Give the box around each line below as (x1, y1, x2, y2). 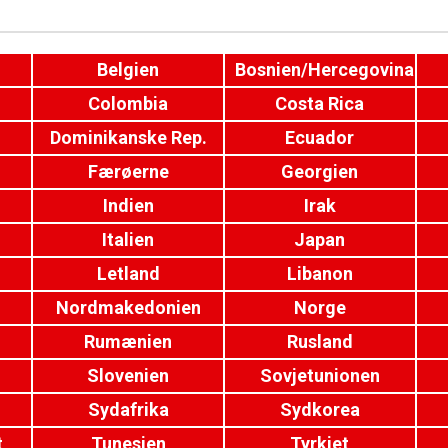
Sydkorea (279, 399, 360, 420)
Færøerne (87, 161, 169, 182)
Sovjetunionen (259, 365, 380, 386)
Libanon (286, 263, 353, 284)
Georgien (281, 161, 359, 182)
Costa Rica (275, 93, 365, 114)
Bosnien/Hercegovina (234, 59, 414, 80)
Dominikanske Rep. (49, 127, 207, 148)
